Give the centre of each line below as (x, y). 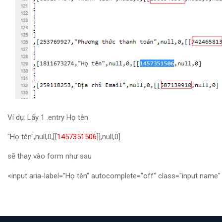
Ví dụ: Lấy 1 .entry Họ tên (48, 118)
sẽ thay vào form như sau (50, 156)
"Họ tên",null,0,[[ (32, 137)
